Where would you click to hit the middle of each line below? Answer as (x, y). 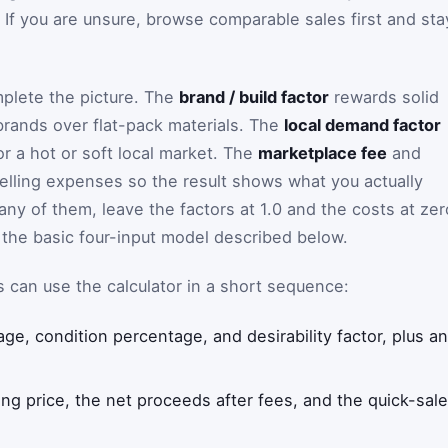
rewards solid (384, 96)
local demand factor (362, 124)
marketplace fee (322, 152)
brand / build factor (254, 96)
